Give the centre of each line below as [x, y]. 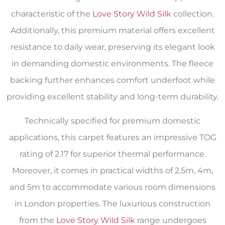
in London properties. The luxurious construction [113, 203]
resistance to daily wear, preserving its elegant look [113, 47]
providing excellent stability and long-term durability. [113, 97]
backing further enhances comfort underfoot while [113, 80]
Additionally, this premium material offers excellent [113, 31]
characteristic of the [52, 14]
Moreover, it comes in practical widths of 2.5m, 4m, [113, 170]
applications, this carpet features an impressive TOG [113, 137]
